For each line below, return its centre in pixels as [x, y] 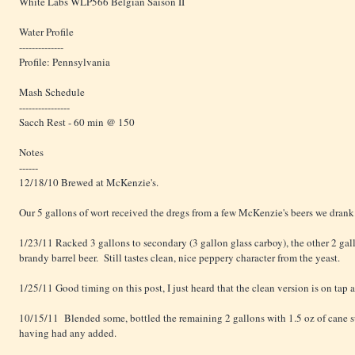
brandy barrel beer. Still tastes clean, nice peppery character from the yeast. [179, 258]
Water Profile [46, 32]
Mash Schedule [52, 92]
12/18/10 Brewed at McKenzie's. [89, 183]
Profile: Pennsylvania [65, 62]
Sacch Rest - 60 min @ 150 [77, 122]
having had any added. [68, 333]
